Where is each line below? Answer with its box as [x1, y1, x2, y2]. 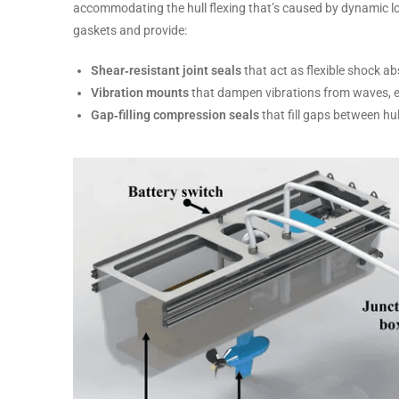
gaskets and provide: [73, 23, 187, 37]
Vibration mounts [91, 85, 191, 100]
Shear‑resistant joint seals [91, 63, 244, 77]
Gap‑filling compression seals [91, 108, 262, 122]
